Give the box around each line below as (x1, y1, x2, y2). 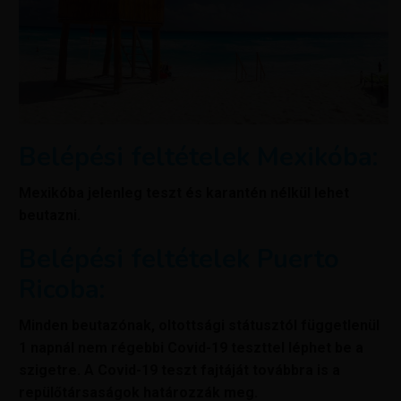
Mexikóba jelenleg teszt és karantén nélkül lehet (19, 183, 350, 201)
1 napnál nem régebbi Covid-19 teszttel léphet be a (19, 338, 364, 356)
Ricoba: (19, 271, 113, 307)
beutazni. (19, 206, 81, 224)
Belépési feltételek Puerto (19, 241, 340, 277)
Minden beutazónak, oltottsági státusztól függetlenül (19, 316, 380, 334)
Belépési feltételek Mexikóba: (19, 139, 386, 175)
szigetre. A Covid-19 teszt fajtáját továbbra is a (19, 361, 341, 379)
